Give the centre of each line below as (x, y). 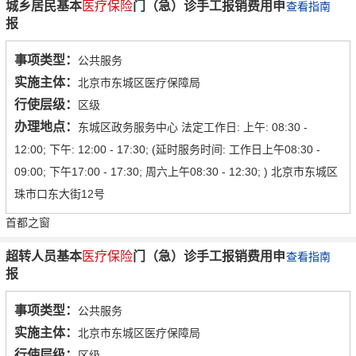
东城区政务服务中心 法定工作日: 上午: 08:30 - (193, 128)
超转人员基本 (44, 257)
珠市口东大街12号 (60, 194)
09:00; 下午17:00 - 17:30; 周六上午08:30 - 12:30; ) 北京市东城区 (176, 172)
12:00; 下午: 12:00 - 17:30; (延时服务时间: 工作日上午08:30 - (167, 150)
